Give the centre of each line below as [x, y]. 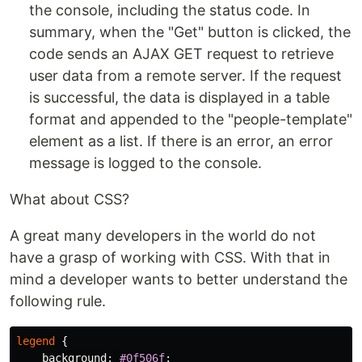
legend [36, 341]
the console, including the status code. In [170, 11]
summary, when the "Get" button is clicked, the [190, 32]
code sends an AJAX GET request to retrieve [181, 54]
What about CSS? [69, 200]
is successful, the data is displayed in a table [179, 98]
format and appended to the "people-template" [191, 120]
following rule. [58, 301]
